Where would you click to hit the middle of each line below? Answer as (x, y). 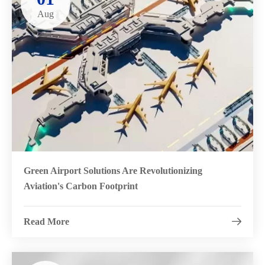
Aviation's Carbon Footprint (81, 186)
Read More (46, 222)
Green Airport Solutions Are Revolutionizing (113, 171)
